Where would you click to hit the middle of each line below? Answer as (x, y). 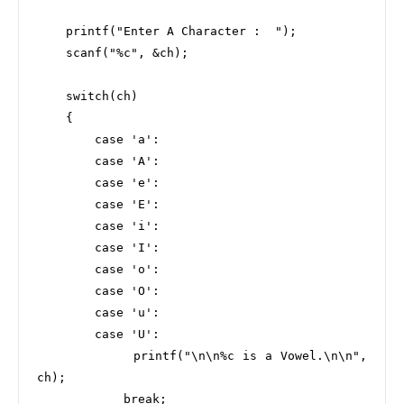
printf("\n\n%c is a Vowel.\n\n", (86, 356)
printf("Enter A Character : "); (51, 31)
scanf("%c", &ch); (51, 53)
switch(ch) (51, 96)
